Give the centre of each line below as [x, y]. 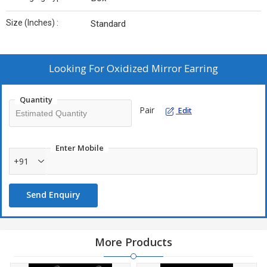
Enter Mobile [80, 148]
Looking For [78, 69]
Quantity [36, 100]
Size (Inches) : [32, 23]
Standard [108, 24]
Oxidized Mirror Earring [162, 69]
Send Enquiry [53, 195]
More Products [133, 242]
